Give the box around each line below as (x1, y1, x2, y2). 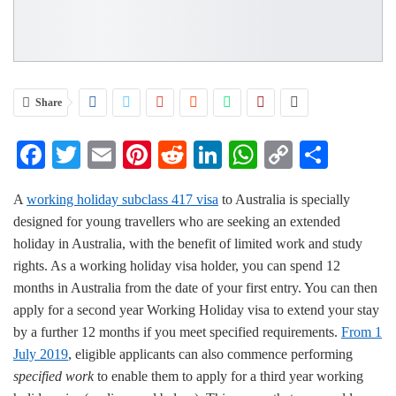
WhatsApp (257, 138, 377, 171)
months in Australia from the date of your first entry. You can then (13, 279, 377, 295)
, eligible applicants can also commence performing (68, 346, 353, 362)
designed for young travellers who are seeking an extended (13, 213, 340, 229)
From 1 (341, 324, 382, 339)
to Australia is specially (218, 191, 350, 207)
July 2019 (13, 346, 68, 362)
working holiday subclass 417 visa (27, 191, 218, 207)
